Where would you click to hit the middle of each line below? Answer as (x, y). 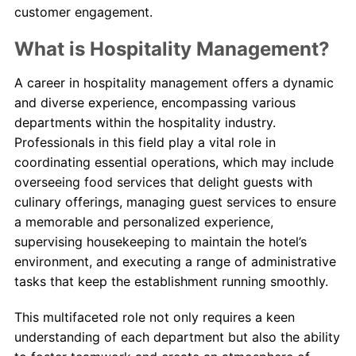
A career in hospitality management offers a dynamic (174, 82)
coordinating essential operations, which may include (174, 162)
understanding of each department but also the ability (177, 337)
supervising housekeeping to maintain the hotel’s (160, 241)
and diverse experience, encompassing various (155, 102)
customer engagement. (83, 12)
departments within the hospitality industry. (145, 122)
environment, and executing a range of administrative (175, 261)
